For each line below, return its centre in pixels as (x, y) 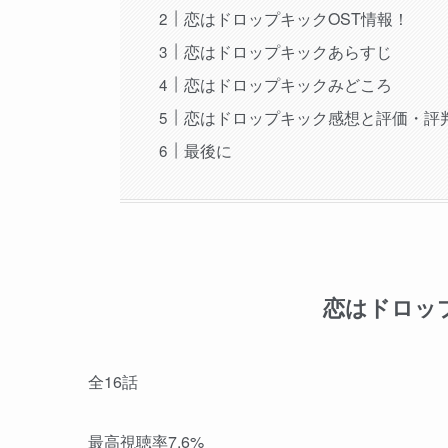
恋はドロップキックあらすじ (288, 51)
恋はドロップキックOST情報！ (297, 18)
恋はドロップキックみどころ (288, 84)
